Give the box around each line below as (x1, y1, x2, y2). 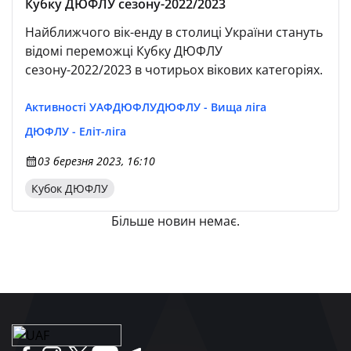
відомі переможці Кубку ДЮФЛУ (25, 42, 223, 60)
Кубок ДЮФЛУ (31, 181, 108, 196)
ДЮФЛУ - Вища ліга (157, 100, 266, 114)
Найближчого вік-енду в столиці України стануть (25, 24, 323, 41)
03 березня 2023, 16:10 (38, 154, 155, 168)
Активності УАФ (25, 100, 113, 114)
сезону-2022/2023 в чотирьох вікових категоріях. (25, 61, 326, 78)
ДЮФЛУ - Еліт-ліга (25, 124, 126, 139)
